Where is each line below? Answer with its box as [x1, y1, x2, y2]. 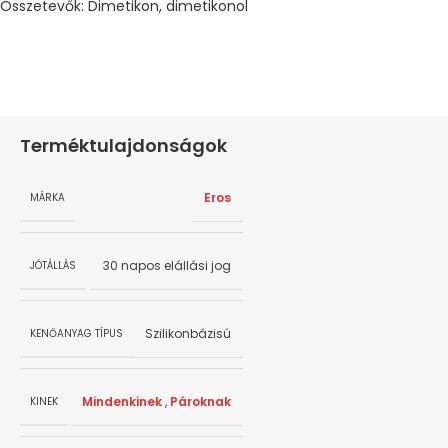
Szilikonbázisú [145, 325, 231, 343]
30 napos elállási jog [103, 257, 231, 275]
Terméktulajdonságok [20, 133, 227, 159]
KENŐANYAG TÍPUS [30, 325, 123, 341]
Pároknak [170, 393, 231, 411]
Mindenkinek [82, 393, 162, 411]
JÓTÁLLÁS [30, 257, 76, 273]
